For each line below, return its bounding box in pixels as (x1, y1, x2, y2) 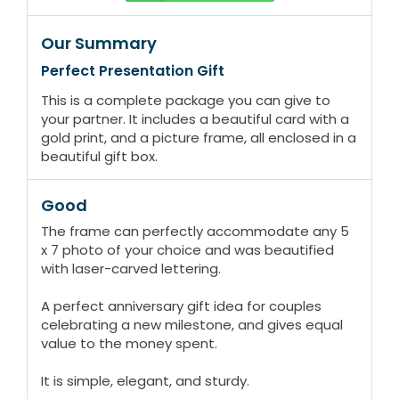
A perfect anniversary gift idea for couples (41, 297, 322, 316)
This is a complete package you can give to (41, 91, 330, 110)
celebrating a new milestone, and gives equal (41, 315, 343, 335)
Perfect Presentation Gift (41, 61, 224, 82)
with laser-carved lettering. (41, 259, 221, 279)
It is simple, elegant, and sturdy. (41, 371, 249, 391)
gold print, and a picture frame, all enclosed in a (41, 128, 356, 148)
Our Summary (41, 32, 157, 55)
